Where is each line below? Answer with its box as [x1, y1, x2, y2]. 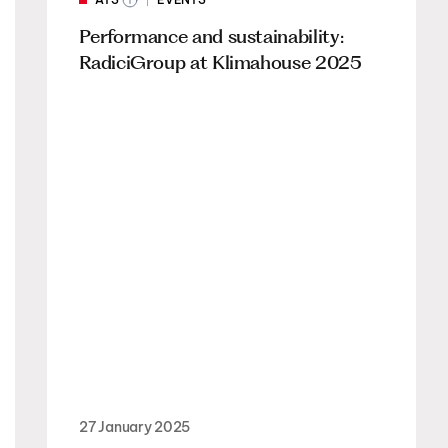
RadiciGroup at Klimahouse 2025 [79, 50, 362, 74]
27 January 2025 [79, 417, 191, 436]
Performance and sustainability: [79, 24, 344, 48]
